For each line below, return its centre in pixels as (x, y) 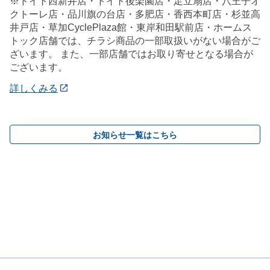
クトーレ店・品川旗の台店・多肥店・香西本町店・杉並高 (135, 14)
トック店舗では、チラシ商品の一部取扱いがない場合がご (135, 40)
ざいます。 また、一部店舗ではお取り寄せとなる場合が (131, 54)
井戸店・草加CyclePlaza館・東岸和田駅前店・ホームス (131, 27)
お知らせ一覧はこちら (135, 135)
